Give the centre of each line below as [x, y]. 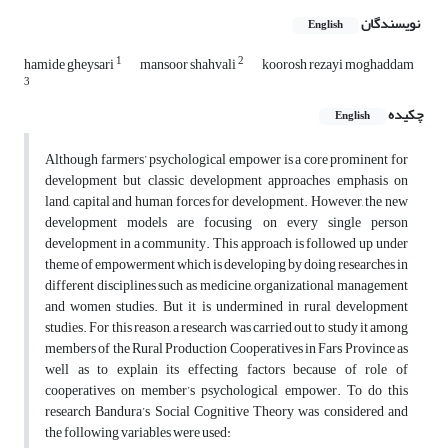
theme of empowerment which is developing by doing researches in [226, 265]
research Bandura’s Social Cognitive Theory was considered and [226, 412]
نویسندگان [390, 24]
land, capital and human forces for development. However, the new [226, 202]
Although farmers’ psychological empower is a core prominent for [226, 160]
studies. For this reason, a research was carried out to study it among [226, 328]
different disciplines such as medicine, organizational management [226, 286]
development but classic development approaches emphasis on [226, 181]
